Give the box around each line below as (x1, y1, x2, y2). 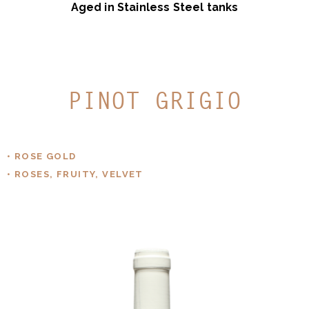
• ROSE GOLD (7, 151, 77, 162)
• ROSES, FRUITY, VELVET (7, 169, 143, 180)
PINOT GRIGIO (68, 86, 241, 117)
